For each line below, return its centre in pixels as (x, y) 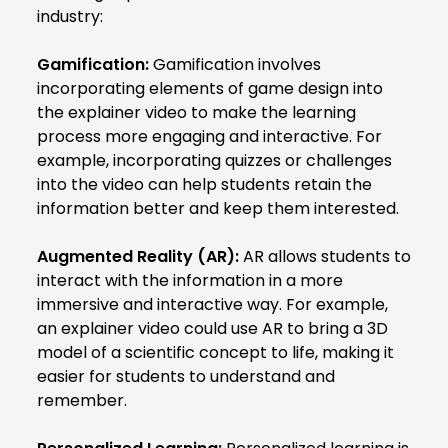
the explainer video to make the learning (196, 112)
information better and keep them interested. (218, 208)
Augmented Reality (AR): (138, 256)
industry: (70, 16)
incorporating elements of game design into (210, 88)
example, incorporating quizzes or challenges (214, 160)
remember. (82, 400)
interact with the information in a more (190, 280)
